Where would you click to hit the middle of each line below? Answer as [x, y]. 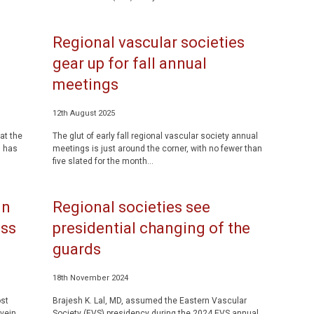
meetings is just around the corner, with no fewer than [157, 149]
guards [76, 249]
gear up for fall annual [129, 63]
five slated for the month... [103, 161]
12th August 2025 [83, 113]
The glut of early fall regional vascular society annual [155, 136]
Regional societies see [131, 207]
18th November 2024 [90, 278]
